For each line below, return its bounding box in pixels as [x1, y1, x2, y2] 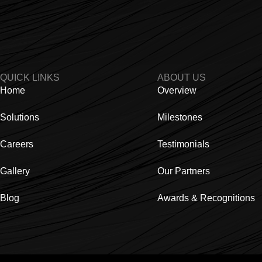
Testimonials [157, 139, 209, 150]
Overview [157, 85, 196, 96]
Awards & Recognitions [157, 193, 255, 204]
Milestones [157, 112, 202, 123]
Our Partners [157, 166, 210, 177]
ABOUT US [157, 73, 206, 83]
